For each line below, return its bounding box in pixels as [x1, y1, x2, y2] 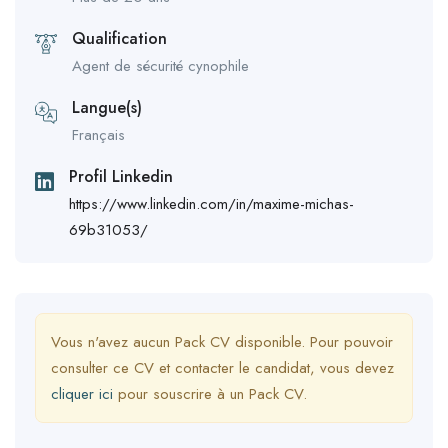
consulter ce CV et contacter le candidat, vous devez [51, 357, 394, 379]
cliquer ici [51, 383, 113, 405]
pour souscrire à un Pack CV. [113, 383, 307, 405]
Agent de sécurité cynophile [72, 55, 249, 77]
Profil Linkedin [69, 165, 173, 188]
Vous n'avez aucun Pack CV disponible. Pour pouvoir [51, 331, 393, 353]
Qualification [72, 27, 167, 50]
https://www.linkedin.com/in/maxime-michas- [69, 193, 354, 215]
